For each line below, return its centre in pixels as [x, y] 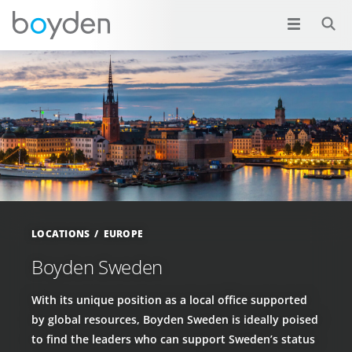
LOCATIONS [61, 234]
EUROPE [123, 234]
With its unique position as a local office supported [169, 299]
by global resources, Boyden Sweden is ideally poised [175, 319]
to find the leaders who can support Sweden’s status [173, 339]
